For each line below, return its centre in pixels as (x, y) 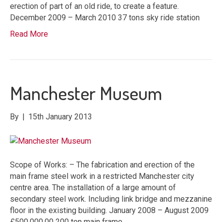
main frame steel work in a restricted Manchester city (102, 176)
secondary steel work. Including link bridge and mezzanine (111, 199)
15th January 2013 (60, 116)
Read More (29, 34)
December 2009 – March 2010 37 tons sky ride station (105, 17)
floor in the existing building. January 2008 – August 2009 (109, 210)
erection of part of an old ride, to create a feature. (94, 6)
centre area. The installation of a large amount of (93, 187)
